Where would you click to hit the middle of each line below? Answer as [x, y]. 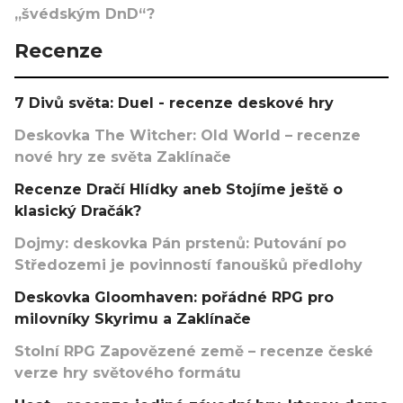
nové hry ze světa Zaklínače [123, 157]
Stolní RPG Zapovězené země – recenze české [194, 351]
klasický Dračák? [78, 211]
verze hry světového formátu [128, 373]
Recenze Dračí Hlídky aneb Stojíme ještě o [179, 189]
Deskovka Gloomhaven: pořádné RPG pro [174, 297]
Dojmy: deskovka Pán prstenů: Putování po [180, 243]
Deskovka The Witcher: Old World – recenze [188, 135]
